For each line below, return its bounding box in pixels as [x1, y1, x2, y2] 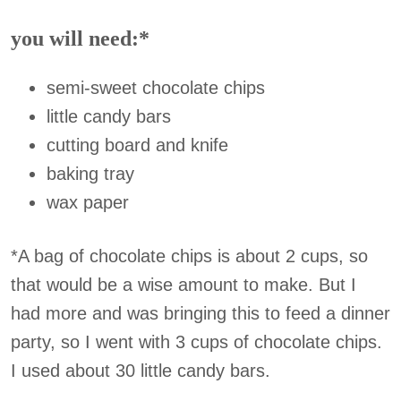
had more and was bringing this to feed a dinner [11, 303, 390, 323]
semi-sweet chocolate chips [47, 78, 265, 98]
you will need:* [11, 27, 149, 50]
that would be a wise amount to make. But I [11, 275, 356, 294]
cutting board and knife [47, 135, 228, 155]
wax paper [47, 192, 129, 212]
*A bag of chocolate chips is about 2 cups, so [11, 246, 368, 266]
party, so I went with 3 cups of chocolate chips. [11, 332, 382, 352]
